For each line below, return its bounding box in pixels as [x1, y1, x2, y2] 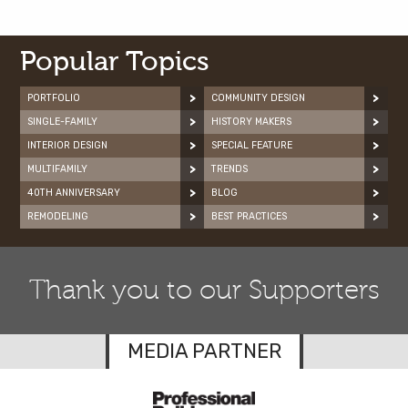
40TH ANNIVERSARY [27, 186, 121, 199]
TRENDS [211, 162, 248, 175]
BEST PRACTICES [211, 209, 287, 222]
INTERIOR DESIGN [27, 138, 108, 151]
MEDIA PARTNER [127, 338, 281, 363]
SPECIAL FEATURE [211, 138, 292, 151]
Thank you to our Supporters [28, 274, 380, 306]
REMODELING [27, 209, 89, 222]
